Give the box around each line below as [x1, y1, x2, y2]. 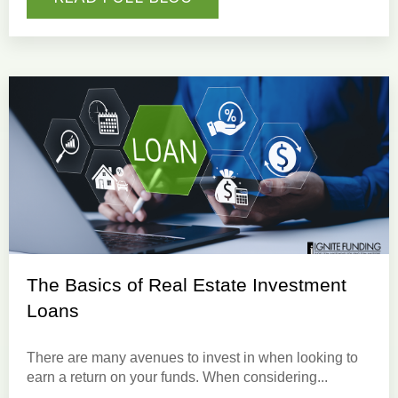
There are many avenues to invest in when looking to [27, 349, 358, 365]
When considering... [199, 369, 328, 385]
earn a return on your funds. [27, 369, 199, 385]
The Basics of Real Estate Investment [27, 274, 346, 295]
